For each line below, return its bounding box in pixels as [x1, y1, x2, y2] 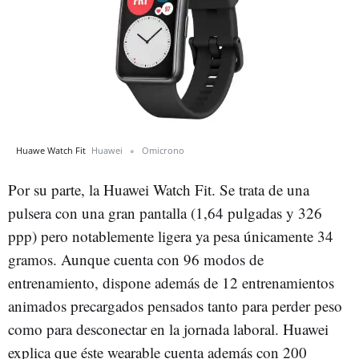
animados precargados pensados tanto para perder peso [8, 295, 342, 316]
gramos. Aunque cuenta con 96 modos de [8, 248, 264, 269]
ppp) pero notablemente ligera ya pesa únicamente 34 [8, 225, 333, 246]
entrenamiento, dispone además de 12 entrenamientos [8, 272, 334, 292]
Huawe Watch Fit [16, 143, 88, 156]
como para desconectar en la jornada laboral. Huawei [8, 318, 329, 339]
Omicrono [142, 143, 184, 156]
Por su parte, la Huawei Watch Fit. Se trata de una [8, 179, 309, 200]
